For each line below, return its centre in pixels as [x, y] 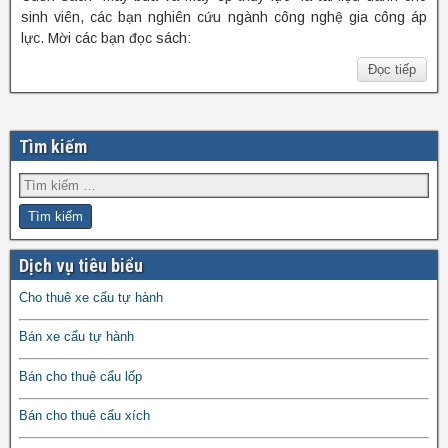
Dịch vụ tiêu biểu [81, 265]
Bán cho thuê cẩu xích [84, 416]
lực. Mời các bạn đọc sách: [106, 37]
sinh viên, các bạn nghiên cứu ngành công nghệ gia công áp [224, 16]
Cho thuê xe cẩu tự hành [91, 297]
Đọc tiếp [392, 69]
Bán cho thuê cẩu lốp [80, 376]
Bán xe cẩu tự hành [76, 337]
